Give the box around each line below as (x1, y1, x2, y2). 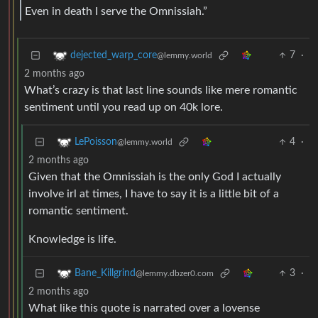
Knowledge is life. (28, 234, 116, 246)
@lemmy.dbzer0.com (136, 269, 214, 278)
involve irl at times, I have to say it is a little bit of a (28, 188, 279, 200)
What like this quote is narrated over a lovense (28, 302, 260, 314)
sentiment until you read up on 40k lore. (24, 102, 223, 114)
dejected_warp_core (70, 50, 157, 61)
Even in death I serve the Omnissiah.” (25, 5, 207, 17)
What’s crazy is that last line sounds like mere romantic (24, 84, 297, 97)
